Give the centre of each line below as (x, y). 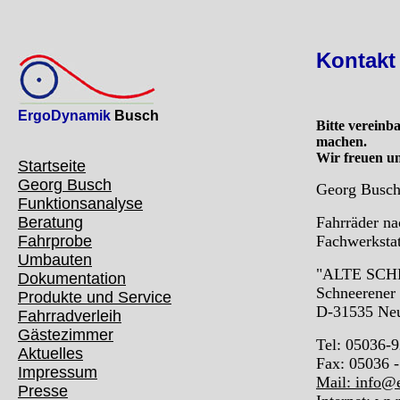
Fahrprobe (55, 241)
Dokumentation (72, 279)
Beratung (50, 222)
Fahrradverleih (70, 316)
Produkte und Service (95, 297)
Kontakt (356, 60)
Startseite (52, 166)
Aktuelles (50, 354)
